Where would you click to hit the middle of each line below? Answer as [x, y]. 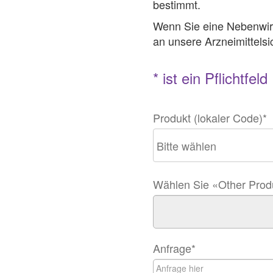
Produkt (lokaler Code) [208, 118]
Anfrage [172, 248]
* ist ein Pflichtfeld [210, 78]
